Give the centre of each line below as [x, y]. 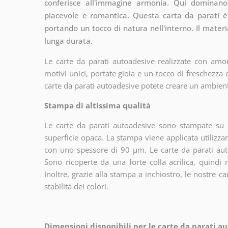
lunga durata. [68, 40]
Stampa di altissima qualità [97, 105]
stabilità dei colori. [76, 186]
